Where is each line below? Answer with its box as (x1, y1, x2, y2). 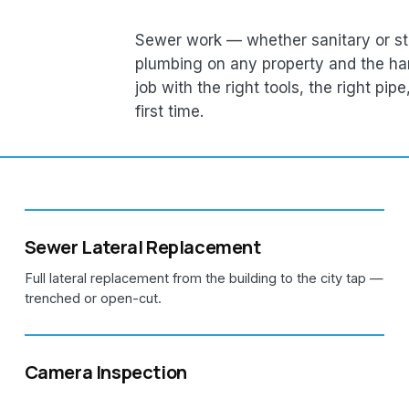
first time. (135, 101, 204, 121)
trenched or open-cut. (24, 289, 162, 306)
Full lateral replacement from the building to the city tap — (24, 269, 383, 286)
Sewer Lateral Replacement (24, 234, 261, 259)
